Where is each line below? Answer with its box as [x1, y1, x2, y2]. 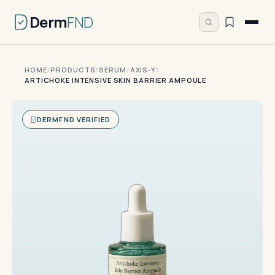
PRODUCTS [50, 65, 96, 74]
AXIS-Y [130, 65, 156, 74]
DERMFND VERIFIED [37, 115, 111, 124]
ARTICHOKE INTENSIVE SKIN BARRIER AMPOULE [25, 76, 207, 85]
